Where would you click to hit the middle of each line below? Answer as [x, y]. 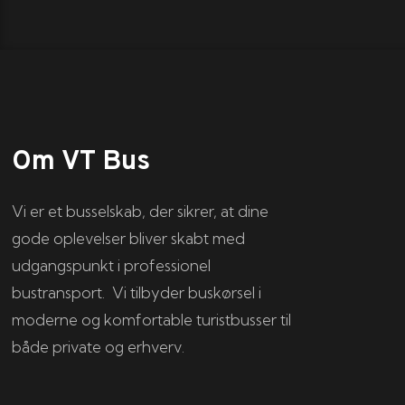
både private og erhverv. [99, 346]
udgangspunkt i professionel [112, 265]
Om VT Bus [81, 162]
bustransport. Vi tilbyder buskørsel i [137, 292]
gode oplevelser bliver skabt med [129, 238]
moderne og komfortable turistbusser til [152, 319]
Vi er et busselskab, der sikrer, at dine [141, 211]
